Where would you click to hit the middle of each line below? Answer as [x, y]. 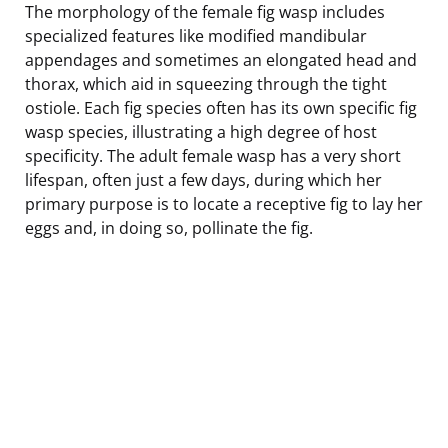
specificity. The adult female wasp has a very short [213, 155]
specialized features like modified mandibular [196, 35]
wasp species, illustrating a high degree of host [201, 131]
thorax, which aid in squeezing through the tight [206, 83]
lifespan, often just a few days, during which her [203, 179]
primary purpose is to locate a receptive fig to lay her [224, 203]
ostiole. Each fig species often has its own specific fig [221, 107]
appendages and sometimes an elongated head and [221, 59]
